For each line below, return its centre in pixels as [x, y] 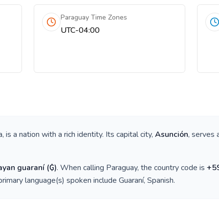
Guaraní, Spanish [146, 180]
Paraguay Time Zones [94, 17]
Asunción [172, 134]
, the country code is [172, 168]
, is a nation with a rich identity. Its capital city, [79, 134]
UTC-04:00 [80, 30]
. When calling [81, 168]
